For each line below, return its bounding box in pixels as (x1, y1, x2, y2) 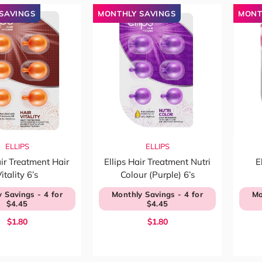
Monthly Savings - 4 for (112, 189, 203, 199)
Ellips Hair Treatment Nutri (104, 156, 211, 167)
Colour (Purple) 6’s (120, 169, 195, 180)
